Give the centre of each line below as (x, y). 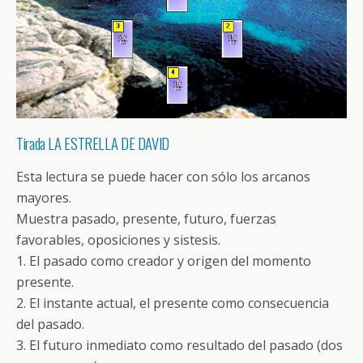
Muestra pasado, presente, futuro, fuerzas (146, 218)
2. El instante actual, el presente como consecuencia (173, 303)
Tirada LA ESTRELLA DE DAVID (93, 143)
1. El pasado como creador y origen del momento (164, 261)
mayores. (44, 197)
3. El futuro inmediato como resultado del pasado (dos (179, 345)
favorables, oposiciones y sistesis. (118, 239)
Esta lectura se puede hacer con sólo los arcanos (163, 176)
